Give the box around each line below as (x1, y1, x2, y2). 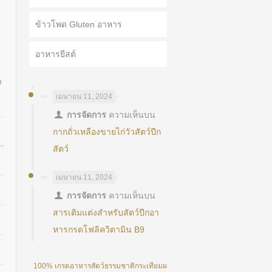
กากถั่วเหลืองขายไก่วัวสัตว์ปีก (52, 127, 161, 137)
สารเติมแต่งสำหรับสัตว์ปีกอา (52, 208, 159, 217)
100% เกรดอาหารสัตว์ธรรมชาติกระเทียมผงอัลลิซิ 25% (33, 262, 205, 270)
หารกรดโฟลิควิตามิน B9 (52, 225, 144, 234)
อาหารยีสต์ (35, 49, 76, 59)
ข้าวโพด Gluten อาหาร (35, 19, 122, 29)
